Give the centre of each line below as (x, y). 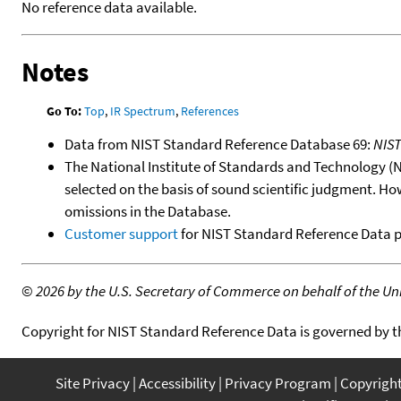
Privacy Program (278, 383)
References (210, 111)
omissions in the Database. (148, 211)
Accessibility (177, 383)
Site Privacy (93, 383)
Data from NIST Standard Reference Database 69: (219, 144)
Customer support (121, 233)
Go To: (64, 111)
